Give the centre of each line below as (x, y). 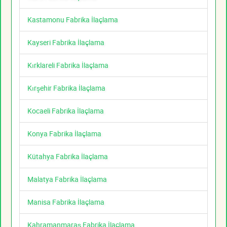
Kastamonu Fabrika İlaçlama (73, 20)
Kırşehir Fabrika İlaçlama (66, 88)
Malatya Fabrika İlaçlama (67, 179)
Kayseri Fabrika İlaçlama (66, 43)
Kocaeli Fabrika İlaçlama (66, 111)
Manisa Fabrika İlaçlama (66, 202)
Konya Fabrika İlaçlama (64, 134)
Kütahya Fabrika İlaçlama (68, 157)
